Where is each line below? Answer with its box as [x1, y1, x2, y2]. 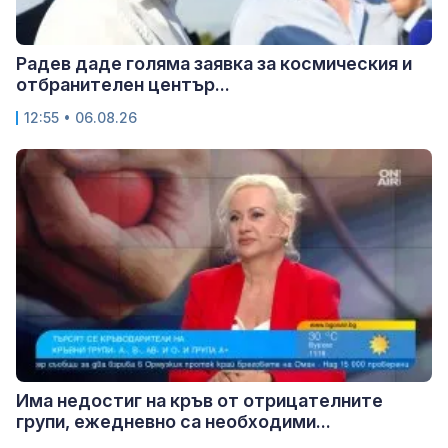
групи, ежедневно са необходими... [16, 411, 331, 433]
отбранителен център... [16, 73, 230, 95]
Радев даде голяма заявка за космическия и [16, 52, 412, 74]
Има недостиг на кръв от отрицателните [16, 390, 383, 412]
